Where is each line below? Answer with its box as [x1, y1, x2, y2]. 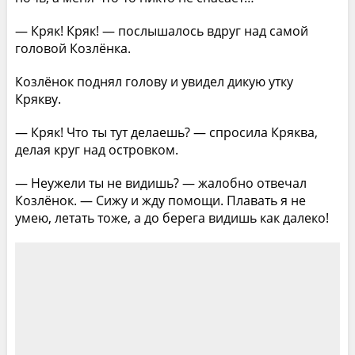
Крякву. [14, 90, 61, 108]
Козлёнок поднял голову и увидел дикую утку [14, 72, 293, 90]
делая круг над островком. [14, 140, 178, 158]
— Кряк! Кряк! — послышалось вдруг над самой [14, 21, 308, 40]
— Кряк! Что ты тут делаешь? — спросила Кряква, [14, 123, 318, 141]
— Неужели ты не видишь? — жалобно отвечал [14, 174, 307, 192]
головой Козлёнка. [14, 39, 131, 57]
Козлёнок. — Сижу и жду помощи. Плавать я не [14, 191, 306, 209]
